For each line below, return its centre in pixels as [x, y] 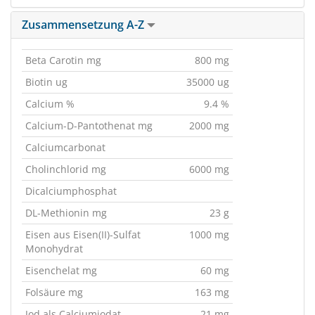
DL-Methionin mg [66, 213]
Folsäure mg [54, 292]
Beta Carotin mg [63, 60]
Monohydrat [54, 249]
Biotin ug [46, 82]
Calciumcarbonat [65, 147]
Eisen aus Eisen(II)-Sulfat [83, 234]
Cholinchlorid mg [66, 169]
